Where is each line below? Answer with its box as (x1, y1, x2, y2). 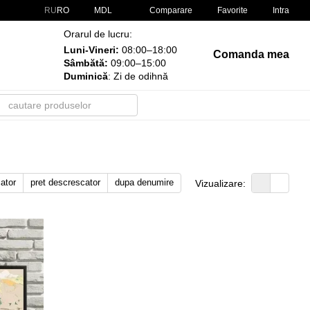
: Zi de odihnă (107, 71, 168, 82)
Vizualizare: (195, 177, 246, 189)
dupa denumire (115, 177, 174, 188)
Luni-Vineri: (63, 44, 119, 55)
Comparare (149, 5, 192, 15)
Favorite (217, 6, 248, 15)
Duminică (63, 71, 108, 82)
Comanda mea (212, 48, 289, 60)
